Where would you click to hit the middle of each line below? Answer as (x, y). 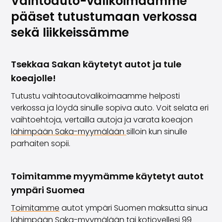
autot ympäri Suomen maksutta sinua (134, 208)
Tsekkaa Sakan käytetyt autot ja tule (96, 64)
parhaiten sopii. (41, 143)
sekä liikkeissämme (70, 32)
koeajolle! (33, 78)
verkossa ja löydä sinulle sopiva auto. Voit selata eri (110, 108)
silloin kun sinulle (157, 132)
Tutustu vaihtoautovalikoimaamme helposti (95, 96)
